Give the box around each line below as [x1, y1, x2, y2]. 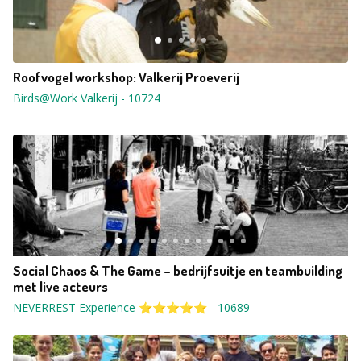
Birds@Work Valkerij [13, 90, 118, 106]
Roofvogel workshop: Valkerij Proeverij [13, 68, 239, 85]
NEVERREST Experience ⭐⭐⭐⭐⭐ [13, 300, 207, 315]
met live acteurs [13, 278, 108, 295]
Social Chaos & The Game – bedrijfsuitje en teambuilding [13, 262, 342, 279]
